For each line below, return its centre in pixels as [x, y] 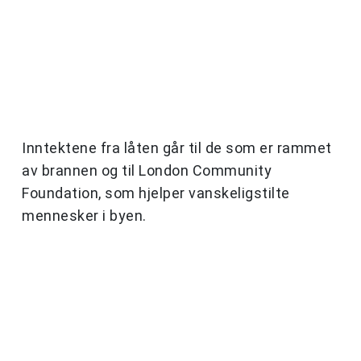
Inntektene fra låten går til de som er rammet [177, 148]
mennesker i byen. [84, 216]
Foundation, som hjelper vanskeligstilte [156, 193]
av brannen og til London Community [147, 171]
